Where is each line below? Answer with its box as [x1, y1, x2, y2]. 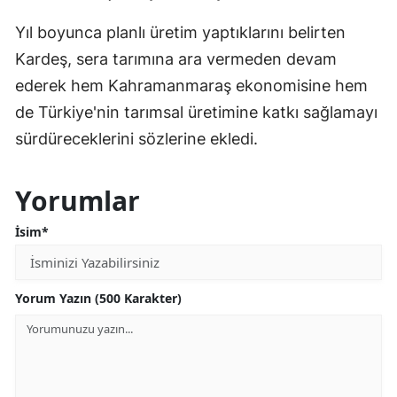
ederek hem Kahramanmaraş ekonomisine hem [15, 76, 368, 96]
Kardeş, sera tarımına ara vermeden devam [15, 50, 337, 69]
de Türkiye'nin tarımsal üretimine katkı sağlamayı [15, 103, 378, 122]
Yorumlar [15, 183, 140, 220]
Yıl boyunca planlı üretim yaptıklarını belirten [15, 23, 346, 43]
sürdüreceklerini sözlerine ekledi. [15, 129, 258, 149]
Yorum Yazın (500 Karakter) [15, 290, 182, 307]
